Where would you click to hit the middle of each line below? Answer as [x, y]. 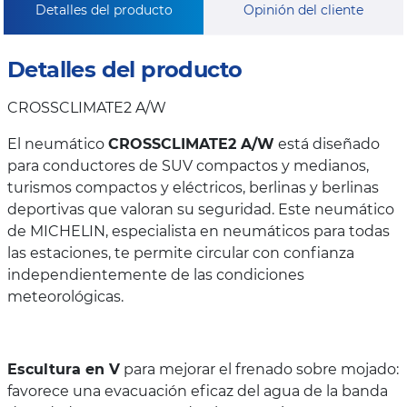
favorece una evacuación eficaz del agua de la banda [198, 391]
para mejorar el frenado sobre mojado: [259, 369]
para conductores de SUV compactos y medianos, [188, 165]
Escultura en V [64, 369]
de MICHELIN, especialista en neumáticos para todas [199, 231]
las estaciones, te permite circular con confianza [181, 253]
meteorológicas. [65, 296]
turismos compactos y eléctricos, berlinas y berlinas [193, 187]
